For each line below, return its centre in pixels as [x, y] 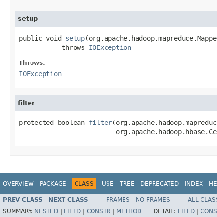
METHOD [129, 211]
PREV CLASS [23, 200]
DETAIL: [166, 211]
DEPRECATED [160, 183]
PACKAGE [53, 183]
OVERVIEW [18, 183]
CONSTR [99, 211]
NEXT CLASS [68, 200]
